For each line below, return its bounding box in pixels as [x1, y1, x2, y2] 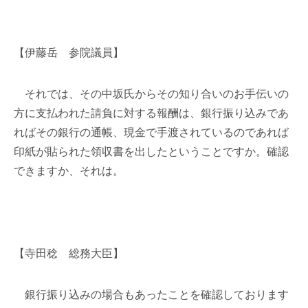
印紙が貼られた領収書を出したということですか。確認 [14, 146, 289, 157]
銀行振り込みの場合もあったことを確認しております [14, 289, 289, 300]
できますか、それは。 [14, 165, 124, 177]
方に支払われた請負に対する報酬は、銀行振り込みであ [14, 107, 289, 119]
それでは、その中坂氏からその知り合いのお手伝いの [14, 88, 289, 100]
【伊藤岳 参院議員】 [14, 47, 124, 58]
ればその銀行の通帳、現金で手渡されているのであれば [14, 126, 289, 138]
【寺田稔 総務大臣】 [14, 247, 124, 259]
